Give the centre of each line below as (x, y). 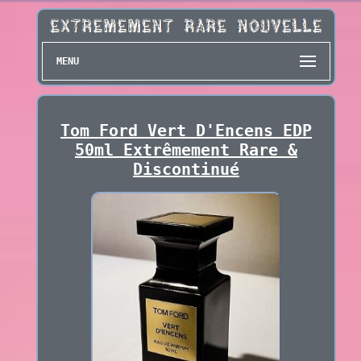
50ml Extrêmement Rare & (186, 150)
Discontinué (186, 170)
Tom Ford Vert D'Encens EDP (186, 131)
